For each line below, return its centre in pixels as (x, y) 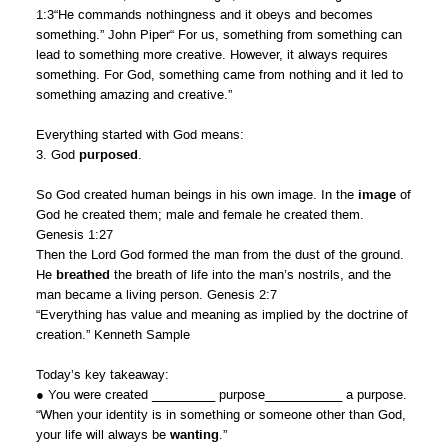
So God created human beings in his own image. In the (196, 194)
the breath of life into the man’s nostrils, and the (250, 274)
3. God (57, 154)
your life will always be (102, 434)
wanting (194, 434)
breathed (82, 274)
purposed (108, 154)
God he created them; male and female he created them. (199, 214)
